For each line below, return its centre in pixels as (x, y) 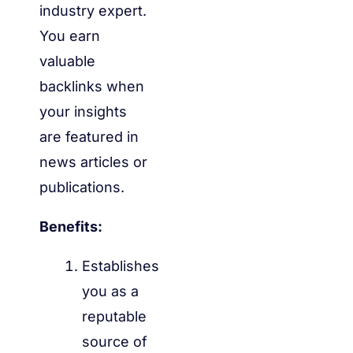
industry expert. (93, 10)
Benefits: (71, 226)
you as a (110, 291)
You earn (70, 35)
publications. (82, 187)
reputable (114, 316)
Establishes (121, 266)
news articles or (93, 162)
